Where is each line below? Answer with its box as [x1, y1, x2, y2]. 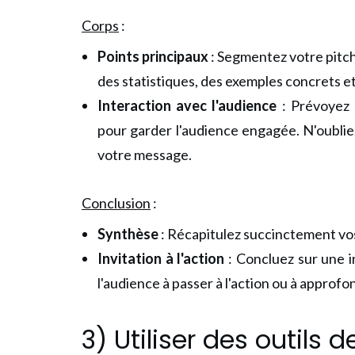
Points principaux [97, 47, 209, 65]
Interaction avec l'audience [97, 96, 277, 114]
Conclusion [82, 193, 151, 212]
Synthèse [97, 224, 161, 242]
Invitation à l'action [97, 249, 229, 267]
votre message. [97, 145, 192, 163]
